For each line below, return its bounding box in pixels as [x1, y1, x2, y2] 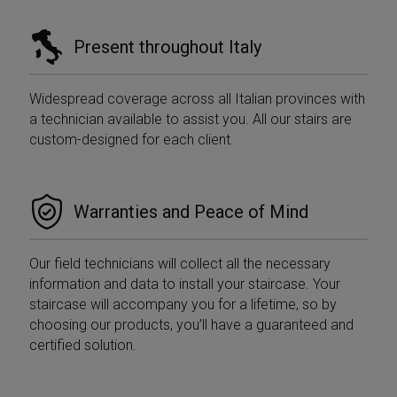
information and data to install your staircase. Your [29, 275, 341, 292]
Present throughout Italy [74, 35, 262, 58]
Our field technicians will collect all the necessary [29, 254, 331, 272]
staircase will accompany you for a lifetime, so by [29, 295, 338, 313]
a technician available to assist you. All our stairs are [29, 110, 353, 128]
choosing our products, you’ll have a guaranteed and [29, 315, 354, 333]
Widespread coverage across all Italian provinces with [29, 90, 366, 107]
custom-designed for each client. [29, 130, 235, 148]
